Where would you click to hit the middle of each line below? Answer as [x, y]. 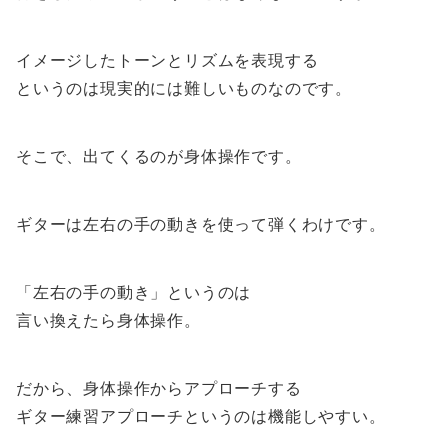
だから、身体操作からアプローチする [159, 388]
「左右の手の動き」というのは [134, 292]
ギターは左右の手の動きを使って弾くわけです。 [201, 224]
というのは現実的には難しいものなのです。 [184, 88]
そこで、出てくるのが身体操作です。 [159, 156]
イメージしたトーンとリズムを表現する [167, 60]
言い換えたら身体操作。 [108, 320]
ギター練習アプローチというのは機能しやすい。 [201, 416]
